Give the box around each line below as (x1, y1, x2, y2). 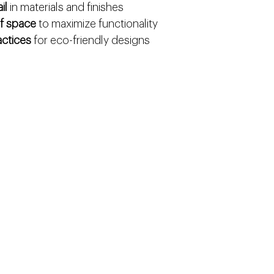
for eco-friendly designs (31, 34, 150, 46)
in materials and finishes (7, 1, 124, 13)
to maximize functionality (36, 18, 158, 29)
